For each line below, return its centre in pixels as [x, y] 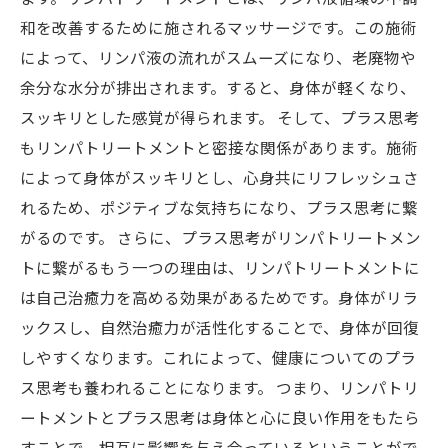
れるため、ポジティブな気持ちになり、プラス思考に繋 [219, 207]
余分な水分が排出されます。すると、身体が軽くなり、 [218, 87]
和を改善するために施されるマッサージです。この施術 [218, 27]
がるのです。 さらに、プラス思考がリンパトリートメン [220, 237]
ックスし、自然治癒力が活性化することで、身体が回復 [219, 327]
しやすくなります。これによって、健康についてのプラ [218, 357]
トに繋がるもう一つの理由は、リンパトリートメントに [220, 267]
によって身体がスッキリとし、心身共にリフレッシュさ [219, 177]
